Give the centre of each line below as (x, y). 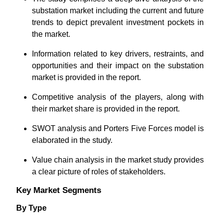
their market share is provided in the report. (106, 109)
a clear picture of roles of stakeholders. (98, 172)
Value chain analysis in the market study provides (118, 160)
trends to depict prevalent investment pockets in (118, 22)
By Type (31, 208)
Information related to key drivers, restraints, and (118, 54)
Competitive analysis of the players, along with (118, 97)
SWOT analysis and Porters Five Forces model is (118, 128)
